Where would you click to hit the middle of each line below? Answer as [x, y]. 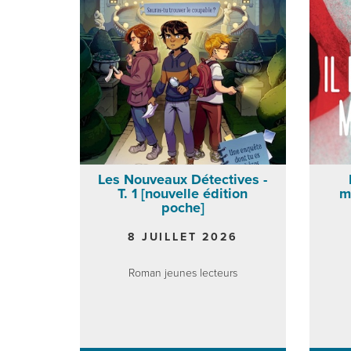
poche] [183, 207]
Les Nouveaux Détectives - [183, 179]
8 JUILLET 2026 [183, 237]
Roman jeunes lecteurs [183, 273]
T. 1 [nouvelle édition [183, 193]
